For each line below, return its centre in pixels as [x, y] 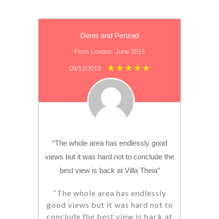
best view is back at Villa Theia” [109, 171]
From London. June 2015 [109, 52]
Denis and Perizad [109, 36]
